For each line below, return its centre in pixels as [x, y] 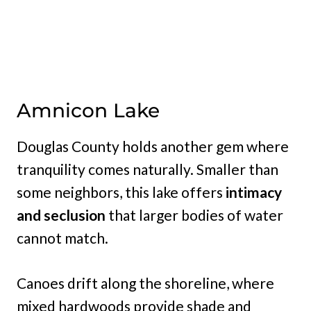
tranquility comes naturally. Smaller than [148, 169]
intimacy [252, 192]
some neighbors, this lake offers [120, 192]
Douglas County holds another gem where [153, 146]
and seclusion [61, 215]
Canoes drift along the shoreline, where [145, 283]
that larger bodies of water [194, 215]
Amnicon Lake [88, 111]
